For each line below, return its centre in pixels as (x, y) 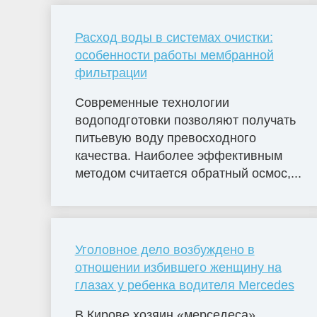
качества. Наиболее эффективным (178, 155)
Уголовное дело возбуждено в (165, 250)
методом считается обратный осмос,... (188, 173)
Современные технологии (152, 102)
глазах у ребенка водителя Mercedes (184, 286)
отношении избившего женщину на (178, 268)
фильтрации (111, 73)
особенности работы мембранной (174, 55)
